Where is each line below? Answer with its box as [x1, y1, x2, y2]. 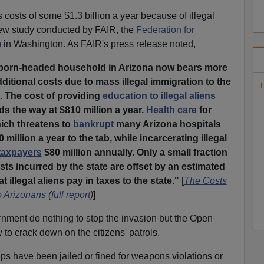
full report [51, 189, 90, 200]
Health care [146, 104, 197, 115]
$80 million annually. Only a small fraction [41, 147, 227, 157]
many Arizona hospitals [113, 118, 221, 129]
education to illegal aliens [102, 90, 216, 101]
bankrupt [72, 118, 114, 129]
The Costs [183, 175, 227, 186]
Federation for [136, 24, 194, 35]
